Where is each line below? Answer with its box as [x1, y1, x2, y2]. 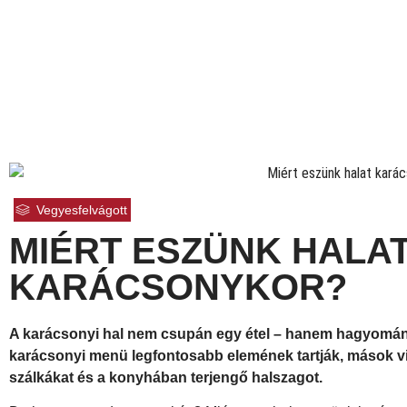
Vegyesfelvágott [36, 202, 127, 217]
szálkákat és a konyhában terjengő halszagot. [9, 369, 323, 385]
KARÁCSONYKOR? [9, 266, 347, 307]
